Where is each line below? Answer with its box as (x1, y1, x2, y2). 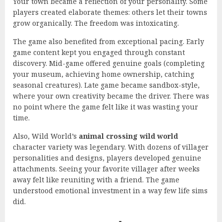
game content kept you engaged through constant (13, 47, 185, 57)
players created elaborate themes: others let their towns (13, 7, 207, 17)
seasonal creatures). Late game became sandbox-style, (13, 80, 200, 90)
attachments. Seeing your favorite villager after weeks (13, 164, 200, 173)
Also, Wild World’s (13, 131, 79, 141)
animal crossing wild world (79, 131, 178, 141)
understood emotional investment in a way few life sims (13, 185, 208, 195)
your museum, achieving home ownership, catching (13, 69, 194, 79)
